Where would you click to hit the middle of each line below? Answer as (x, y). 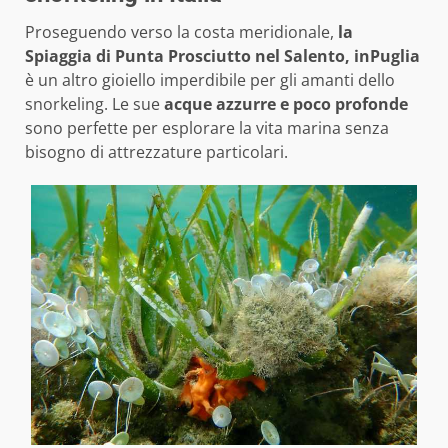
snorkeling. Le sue (92, 103)
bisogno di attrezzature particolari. (156, 151)
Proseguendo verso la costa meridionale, (179, 31)
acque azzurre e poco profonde (284, 103)
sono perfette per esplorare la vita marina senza (207, 127)
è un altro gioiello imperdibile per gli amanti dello (210, 79)
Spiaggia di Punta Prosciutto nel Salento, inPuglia (222, 55)
